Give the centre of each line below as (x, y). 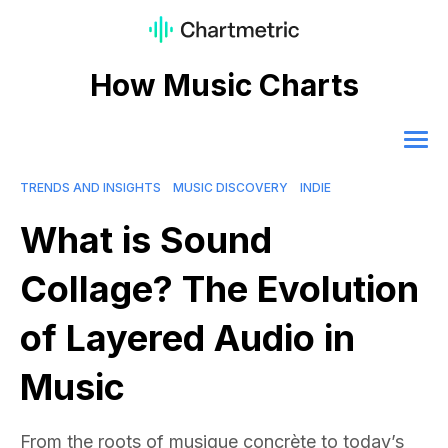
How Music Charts (224, 85)
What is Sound (146, 240)
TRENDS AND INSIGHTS (90, 188)
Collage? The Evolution (219, 289)
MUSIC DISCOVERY (230, 188)
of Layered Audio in (187, 338)
